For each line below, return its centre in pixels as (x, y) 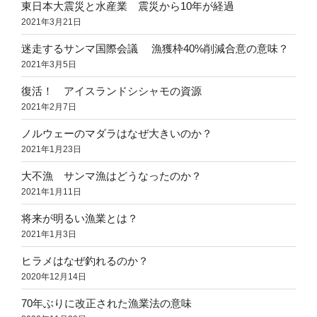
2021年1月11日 (51, 191)
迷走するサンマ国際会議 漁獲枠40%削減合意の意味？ (155, 48)
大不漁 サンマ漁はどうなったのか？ (111, 175)
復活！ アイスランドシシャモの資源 (111, 91)
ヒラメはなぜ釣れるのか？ (90, 260)
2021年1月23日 (51, 149)
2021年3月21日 (51, 22)
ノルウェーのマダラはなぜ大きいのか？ (117, 133)
